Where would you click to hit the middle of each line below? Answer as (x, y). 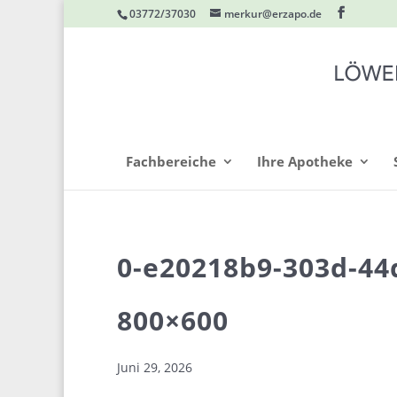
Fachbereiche (171, 161)
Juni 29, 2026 (155, 367)
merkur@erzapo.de (273, 14)
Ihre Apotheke (305, 161)
